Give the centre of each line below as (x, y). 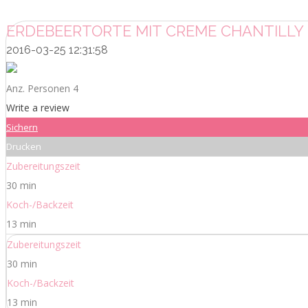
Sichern (22, 127)
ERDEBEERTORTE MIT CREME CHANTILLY (155, 31)
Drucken (24, 146)
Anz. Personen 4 (42, 88)
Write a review (38, 107)
